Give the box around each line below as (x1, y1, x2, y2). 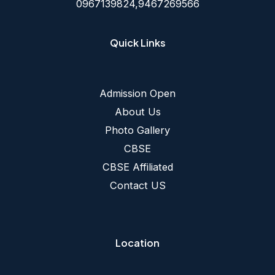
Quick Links (109, 36, 166, 49)
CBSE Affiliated (102, 161, 173, 174)
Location (115, 236, 160, 249)
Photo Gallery (105, 124, 170, 137)
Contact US (109, 179, 166, 192)
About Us (114, 106, 161, 118)
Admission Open (99, 87, 176, 100)
